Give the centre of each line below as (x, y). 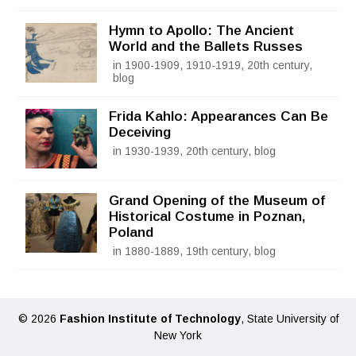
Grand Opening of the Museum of (217, 200)
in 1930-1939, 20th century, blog (195, 151)
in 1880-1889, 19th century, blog (195, 251)
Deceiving (140, 132)
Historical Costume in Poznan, (207, 216)
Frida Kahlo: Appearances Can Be (219, 116)
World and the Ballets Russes (206, 46)
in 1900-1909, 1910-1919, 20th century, (213, 65)
